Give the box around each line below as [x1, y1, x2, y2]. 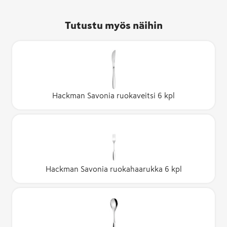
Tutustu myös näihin [64, 20, 163, 30]
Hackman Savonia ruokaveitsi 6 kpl [52, 91, 175, 99]
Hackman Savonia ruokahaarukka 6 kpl [45, 165, 182, 173]
